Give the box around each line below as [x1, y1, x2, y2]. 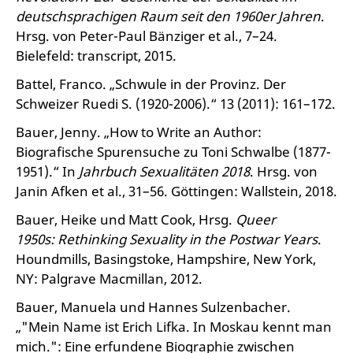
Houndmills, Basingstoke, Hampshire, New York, [16, 250, 316, 268]
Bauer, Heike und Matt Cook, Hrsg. [16, 210, 236, 229]
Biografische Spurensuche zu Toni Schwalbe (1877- [16, 143, 331, 161]
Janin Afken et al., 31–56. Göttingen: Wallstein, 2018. [16, 182, 337, 200]
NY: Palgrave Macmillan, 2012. [16, 269, 203, 288]
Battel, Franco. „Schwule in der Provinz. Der [16, 75, 286, 93]
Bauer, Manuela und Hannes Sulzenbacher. [16, 298, 291, 316]
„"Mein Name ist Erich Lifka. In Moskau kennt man [16, 318, 332, 336]
